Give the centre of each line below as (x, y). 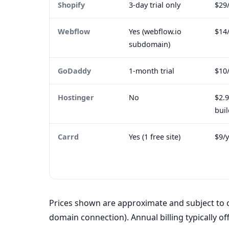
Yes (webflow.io (155, 32)
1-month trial (152, 71)
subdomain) (150, 44)
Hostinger (76, 98)
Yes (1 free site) (155, 137)
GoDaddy (74, 71)
